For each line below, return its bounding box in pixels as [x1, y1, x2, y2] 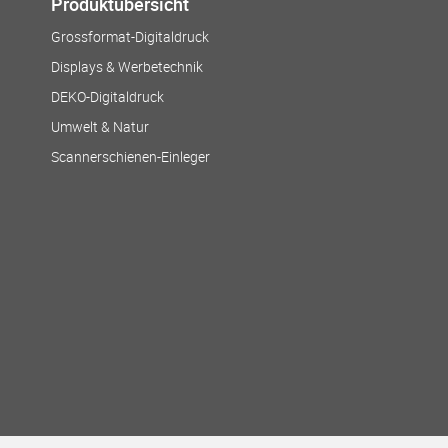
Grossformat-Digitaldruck [51, 27, 209, 46]
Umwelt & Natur [51, 117, 149, 136]
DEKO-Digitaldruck [51, 87, 164, 106]
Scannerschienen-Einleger [51, 147, 210, 166]
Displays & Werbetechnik [51, 57, 203, 76]
